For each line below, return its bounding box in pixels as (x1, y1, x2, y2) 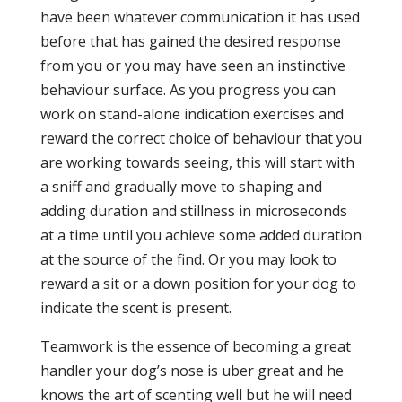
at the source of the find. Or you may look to (39, 249, 336, 269)
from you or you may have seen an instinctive (39, 56, 345, 75)
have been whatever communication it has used (39, 7, 360, 27)
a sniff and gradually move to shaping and (39, 177, 322, 197)
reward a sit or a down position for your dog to (39, 274, 356, 293)
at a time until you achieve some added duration (39, 225, 362, 245)
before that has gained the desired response (39, 31, 341, 51)
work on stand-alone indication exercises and (39, 104, 344, 124)
